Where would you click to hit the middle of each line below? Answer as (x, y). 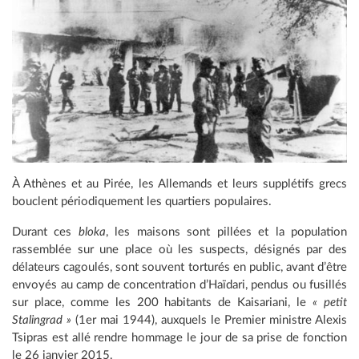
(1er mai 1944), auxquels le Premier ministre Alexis (209, 320)
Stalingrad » (42, 320)
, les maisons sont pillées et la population (226, 232)
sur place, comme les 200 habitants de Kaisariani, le (163, 302)
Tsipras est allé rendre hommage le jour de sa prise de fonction (179, 337)
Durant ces (45, 232)
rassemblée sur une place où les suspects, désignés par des (179, 249)
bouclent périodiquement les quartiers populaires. (142, 201)
